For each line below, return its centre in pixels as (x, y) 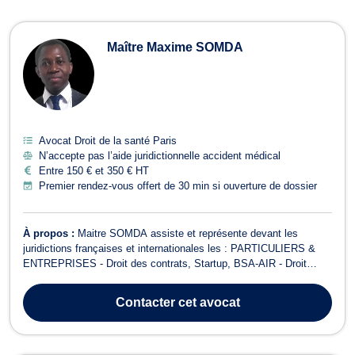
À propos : (50, 233)
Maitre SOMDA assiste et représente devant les (188, 233)
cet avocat (207, 302)
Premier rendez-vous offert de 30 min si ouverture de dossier (178, 185)
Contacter (145, 302)
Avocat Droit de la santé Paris (108, 140)
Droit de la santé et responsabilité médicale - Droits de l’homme (168, 293)
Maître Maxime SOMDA (175, 47)
